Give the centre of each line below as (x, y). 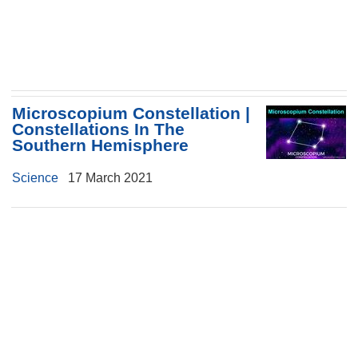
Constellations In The (98, 129)
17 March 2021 (105, 178)
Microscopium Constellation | (131, 113)
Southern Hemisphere (100, 145)
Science (35, 178)
